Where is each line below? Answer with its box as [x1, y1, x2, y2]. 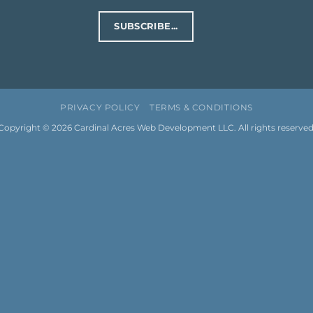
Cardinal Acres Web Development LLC [73, 122, 234, 133]
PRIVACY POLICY [59, 101, 140, 112]
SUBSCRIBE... [114, 21, 178, 32]
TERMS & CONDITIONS [149, 101, 253, 112]
